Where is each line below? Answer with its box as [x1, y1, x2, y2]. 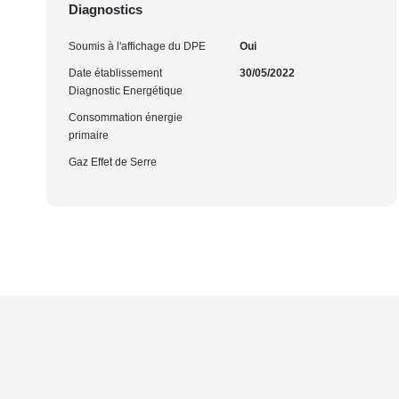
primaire [69, 129, 109, 142]
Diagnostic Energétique [69, 85, 183, 97]
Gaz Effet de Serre [69, 156, 157, 168]
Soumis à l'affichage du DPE [69, 40, 206, 53]
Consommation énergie [69, 111, 183, 124]
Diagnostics [69, 2, 142, 17]
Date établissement [69, 67, 162, 79]
